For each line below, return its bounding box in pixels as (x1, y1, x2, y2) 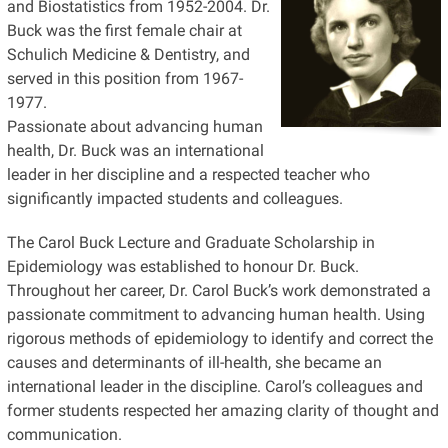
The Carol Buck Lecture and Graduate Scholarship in (6, 232, 375, 252)
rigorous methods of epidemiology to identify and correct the (6, 328, 433, 348)
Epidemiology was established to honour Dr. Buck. (6, 256, 359, 276)
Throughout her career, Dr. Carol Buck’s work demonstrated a (6, 280, 431, 300)
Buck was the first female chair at (6, 20, 242, 40)
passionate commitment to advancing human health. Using (6, 304, 425, 324)
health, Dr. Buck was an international (6, 140, 264, 160)
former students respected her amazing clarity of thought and (6, 400, 439, 420)
